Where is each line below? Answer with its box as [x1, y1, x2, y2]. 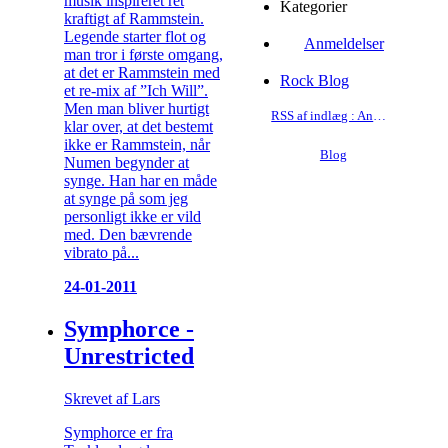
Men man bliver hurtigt [64, 99, 209, 117]
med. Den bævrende [64, 225, 192, 243]
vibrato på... [64, 243, 139, 261]
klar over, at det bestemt [64, 117, 213, 135]
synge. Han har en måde [64, 171, 217, 189]
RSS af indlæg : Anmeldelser [373, 108, 387, 123]
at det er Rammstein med [64, 63, 220, 81]
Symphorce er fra [64, 423, 173, 441]
